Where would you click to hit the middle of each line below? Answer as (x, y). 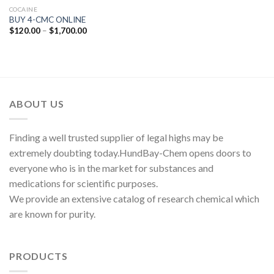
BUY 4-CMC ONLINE (47, 20)
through (101, 54)
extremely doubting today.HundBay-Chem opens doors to (130, 152)
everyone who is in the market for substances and (111, 168)
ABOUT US (37, 104)
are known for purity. (52, 213)
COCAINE (23, 9)
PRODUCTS (39, 256)
